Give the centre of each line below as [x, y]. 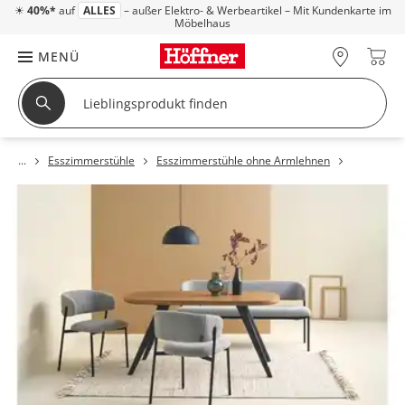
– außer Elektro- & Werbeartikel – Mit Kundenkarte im [256, 10]
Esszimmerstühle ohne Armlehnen [243, 160]
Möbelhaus [202, 23]
